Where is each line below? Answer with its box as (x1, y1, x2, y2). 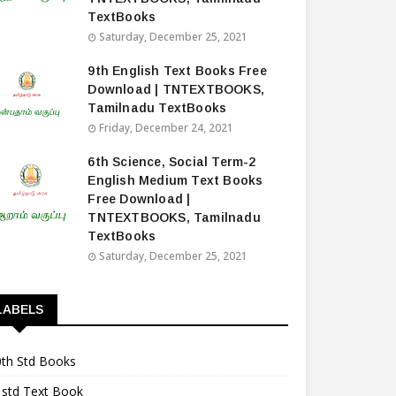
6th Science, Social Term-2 (88, 155, 256, 169)
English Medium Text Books (88, 173, 263, 187)
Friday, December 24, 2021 (99, 120, 234, 135)
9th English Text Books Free (88, 64, 267, 78)
